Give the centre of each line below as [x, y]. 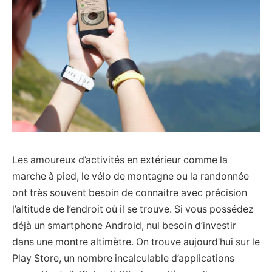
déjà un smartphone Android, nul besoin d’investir [124, 225]
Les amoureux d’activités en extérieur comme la [120, 160]
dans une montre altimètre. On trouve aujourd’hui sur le [136, 242]
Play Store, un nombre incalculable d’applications [123, 258]
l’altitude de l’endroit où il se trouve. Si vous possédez [133, 209]
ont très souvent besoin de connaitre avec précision [130, 192]
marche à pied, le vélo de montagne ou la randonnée [131, 176]
